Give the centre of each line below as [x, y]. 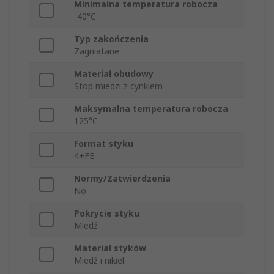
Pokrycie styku [107, 213]
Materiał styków [110, 248]
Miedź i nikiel [99, 261]
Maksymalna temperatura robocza [151, 109]
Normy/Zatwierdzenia [122, 179]
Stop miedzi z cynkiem [118, 86]
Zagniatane [97, 51]
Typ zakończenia [111, 39]
